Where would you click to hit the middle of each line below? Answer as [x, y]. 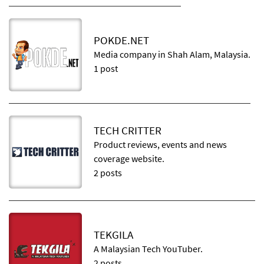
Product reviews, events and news [160, 144]
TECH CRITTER [128, 131]
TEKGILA [113, 235]
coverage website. [129, 159]
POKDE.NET [121, 40]
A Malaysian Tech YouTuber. [148, 249]
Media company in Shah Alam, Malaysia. [172, 54]
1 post [106, 68]
